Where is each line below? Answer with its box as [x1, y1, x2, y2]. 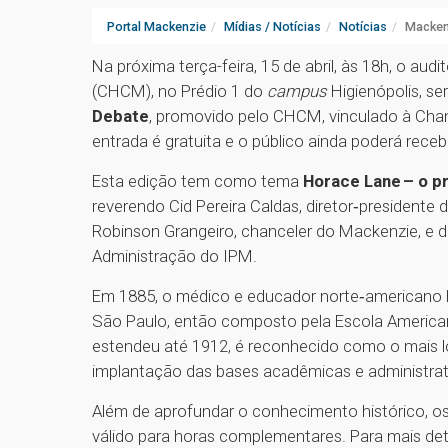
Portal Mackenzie [107, 19, 206, 35]
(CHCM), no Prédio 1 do [92, 81, 267, 102]
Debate [92, 106, 149, 127]
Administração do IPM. [92, 246, 261, 267]
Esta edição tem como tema [92, 171, 303, 192]
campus [267, 81, 327, 102]
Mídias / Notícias [224, 19, 321, 35]
